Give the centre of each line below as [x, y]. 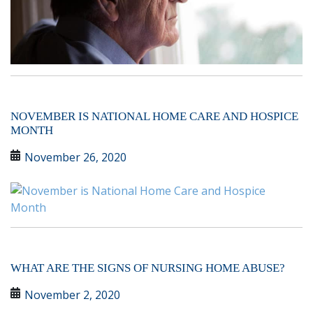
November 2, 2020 [72, 295]
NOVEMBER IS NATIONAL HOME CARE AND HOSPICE [154, 117]
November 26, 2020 [75, 158]
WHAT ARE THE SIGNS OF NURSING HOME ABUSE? [148, 268]
